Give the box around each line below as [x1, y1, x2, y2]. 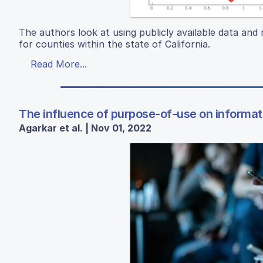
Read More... [31, 58, 87, 70]
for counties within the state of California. [19, 38, 210, 50]
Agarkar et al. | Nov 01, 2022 [19, 122, 151, 134]
